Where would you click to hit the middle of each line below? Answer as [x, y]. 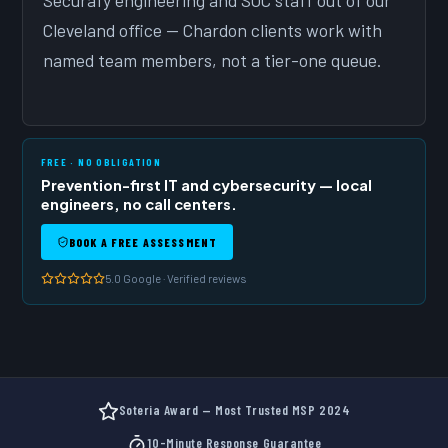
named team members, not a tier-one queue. [212, 60]
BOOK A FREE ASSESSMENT [143, 242]
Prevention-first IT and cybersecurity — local [207, 185]
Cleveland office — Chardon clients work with [213, 30]
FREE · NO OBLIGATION [101, 162]
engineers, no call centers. [139, 204]
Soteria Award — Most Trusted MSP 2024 [234, 410]
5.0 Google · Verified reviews [176, 278]
